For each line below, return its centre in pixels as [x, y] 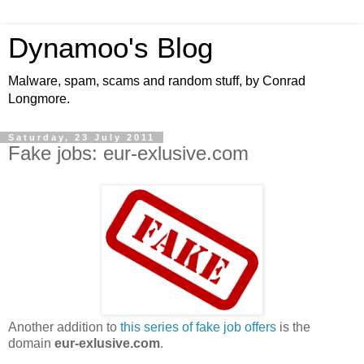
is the [293, 327]
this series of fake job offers [198, 327]
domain [31, 343]
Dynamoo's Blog [110, 48]
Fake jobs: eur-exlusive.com [128, 153]
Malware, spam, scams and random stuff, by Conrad [157, 81]
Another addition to [64, 327]
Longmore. [39, 99]
